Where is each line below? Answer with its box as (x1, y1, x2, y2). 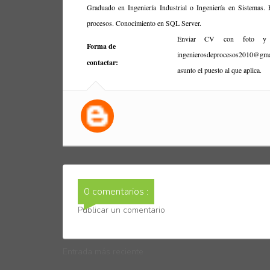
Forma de (86, 41, 116, 51)
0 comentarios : (83, 185, 148, 198)
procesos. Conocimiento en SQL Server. (86, 18, 201, 28)
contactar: (86, 57, 118, 67)
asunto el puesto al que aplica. (177, 65, 262, 75)
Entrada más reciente (62, 246, 143, 257)
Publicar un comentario (77, 204, 165, 216)
